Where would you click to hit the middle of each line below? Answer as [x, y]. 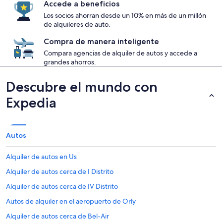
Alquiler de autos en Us [41, 157]
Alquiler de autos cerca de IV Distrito [62, 186]
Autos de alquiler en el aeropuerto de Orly [71, 201]
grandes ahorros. [70, 62]
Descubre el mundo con [82, 87]
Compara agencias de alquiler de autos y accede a [120, 53]
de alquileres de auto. [77, 24]
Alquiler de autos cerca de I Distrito [60, 171]
